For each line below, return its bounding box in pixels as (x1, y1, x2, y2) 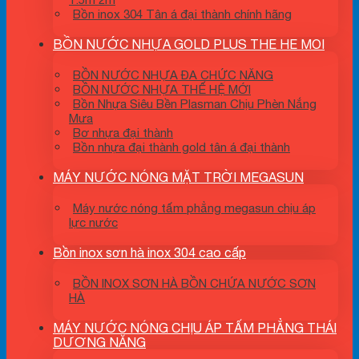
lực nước (69, 216, 118, 229)
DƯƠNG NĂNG (53, 335, 146, 349)
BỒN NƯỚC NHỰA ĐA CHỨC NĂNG (73, 68, 273, 82)
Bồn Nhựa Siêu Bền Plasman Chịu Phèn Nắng (73, 97, 317, 111)
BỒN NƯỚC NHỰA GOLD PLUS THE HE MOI (53, 37, 325, 51)
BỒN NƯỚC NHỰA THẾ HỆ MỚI (73, 83, 251, 96)
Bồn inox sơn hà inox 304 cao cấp (53, 245, 246, 260)
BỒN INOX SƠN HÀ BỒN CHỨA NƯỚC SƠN (73, 276, 316, 290)
